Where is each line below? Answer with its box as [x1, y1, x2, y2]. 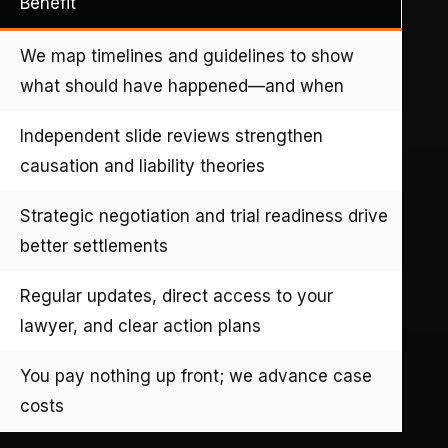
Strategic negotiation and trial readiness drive [20, 205, 388, 226]
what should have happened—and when [20, 75, 344, 96]
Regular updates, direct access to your [20, 285, 333, 306]
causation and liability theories [20, 155, 265, 176]
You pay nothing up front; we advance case [20, 365, 372, 386]
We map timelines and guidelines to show [20, 45, 354, 66]
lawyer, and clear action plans [20, 315, 261, 336]
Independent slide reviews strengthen [20, 125, 323, 146]
